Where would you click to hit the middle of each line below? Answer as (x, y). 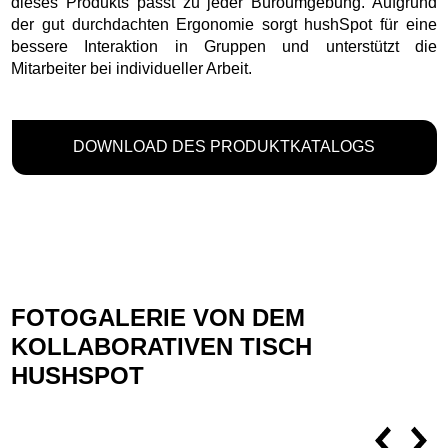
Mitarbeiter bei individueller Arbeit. (132, 68)
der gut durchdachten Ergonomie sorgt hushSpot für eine (224, 24)
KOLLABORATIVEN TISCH (162, 346)
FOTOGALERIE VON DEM (158, 317)
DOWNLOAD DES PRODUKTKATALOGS (224, 146)
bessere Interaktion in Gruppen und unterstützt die (224, 46)
